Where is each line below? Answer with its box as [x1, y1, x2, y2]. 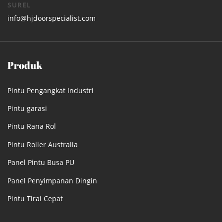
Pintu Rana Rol [7, 121, 56, 131]
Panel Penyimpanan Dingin [7, 175, 97, 185]
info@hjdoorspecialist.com [7, 13, 96, 23]
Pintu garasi [7, 103, 47, 113]
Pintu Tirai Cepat [7, 193, 63, 203]
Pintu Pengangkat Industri [7, 85, 94, 95]
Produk [7, 58, 42, 72]
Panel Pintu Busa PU [7, 158, 74, 167]
